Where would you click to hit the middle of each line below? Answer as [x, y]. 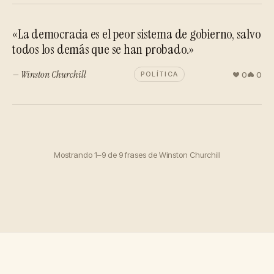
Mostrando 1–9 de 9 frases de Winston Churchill [137, 155]
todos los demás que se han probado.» [103, 49]
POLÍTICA [159, 74]
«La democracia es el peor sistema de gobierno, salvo [137, 34]
